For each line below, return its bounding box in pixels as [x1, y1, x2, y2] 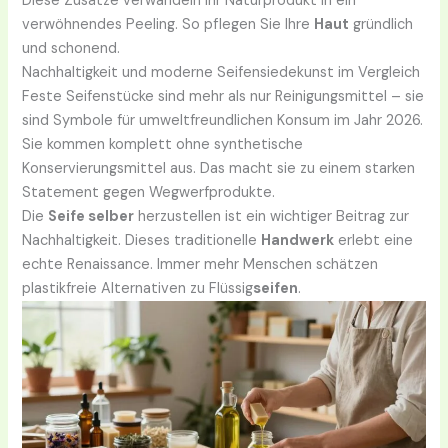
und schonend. [22, 38, 121, 58]
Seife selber [48, 206, 135, 226]
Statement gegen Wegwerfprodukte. [22, 182, 276, 202]
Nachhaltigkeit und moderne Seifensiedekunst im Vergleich [22, 62, 421, 82]
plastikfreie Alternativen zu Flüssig [22, 278, 254, 298]
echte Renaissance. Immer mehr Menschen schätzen [22, 254, 379, 274]
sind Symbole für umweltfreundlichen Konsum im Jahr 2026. [22, 110, 424, 130]
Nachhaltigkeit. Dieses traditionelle [22, 230, 262, 250]
